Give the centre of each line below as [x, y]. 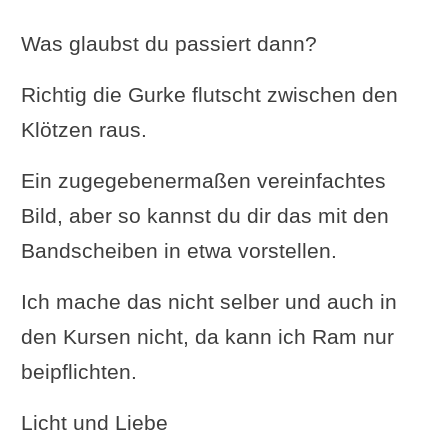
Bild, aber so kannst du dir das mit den [204, 215]
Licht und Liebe [94, 422]
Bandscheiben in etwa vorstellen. [178, 250]
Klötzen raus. [83, 129]
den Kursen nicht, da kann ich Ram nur [207, 336]
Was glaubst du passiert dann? [168, 43]
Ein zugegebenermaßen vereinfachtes [203, 180]
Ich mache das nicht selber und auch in [208, 301]
